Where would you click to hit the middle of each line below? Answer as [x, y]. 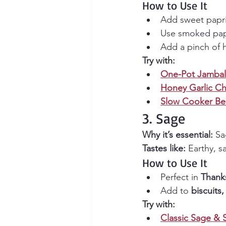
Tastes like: [164, 149]
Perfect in [181, 177]
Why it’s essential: [178, 135]
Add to [176, 191]
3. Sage [164, 119]
